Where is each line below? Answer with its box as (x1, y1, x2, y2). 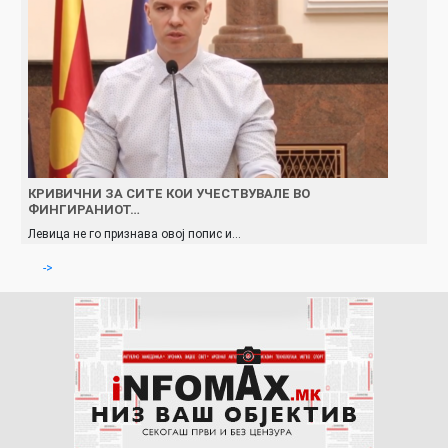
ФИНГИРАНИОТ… (28, 201, 140, 217)
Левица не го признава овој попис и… (28, 226, 241, 241)
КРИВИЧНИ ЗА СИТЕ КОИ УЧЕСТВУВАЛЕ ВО (28, 185, 310, 201)
